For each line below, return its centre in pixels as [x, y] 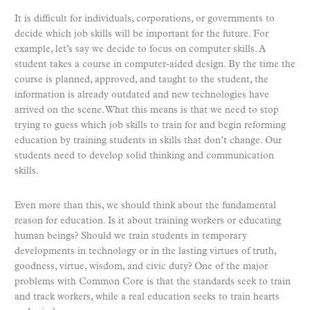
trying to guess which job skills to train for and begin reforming [150, 125]
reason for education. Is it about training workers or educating [148, 221]
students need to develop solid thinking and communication [144, 156]
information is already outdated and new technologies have [142, 95]
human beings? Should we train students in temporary [131, 236]
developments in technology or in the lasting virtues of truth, [145, 251]
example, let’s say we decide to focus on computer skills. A [140, 49]
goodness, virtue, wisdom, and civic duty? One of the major [141, 266]
